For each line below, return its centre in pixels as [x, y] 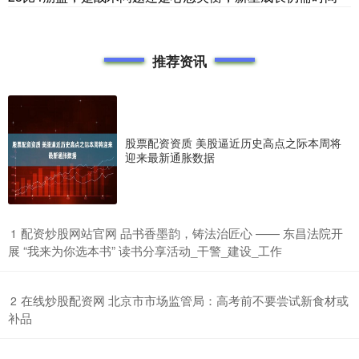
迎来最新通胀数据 [170, 157]
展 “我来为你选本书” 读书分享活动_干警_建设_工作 [145, 251]
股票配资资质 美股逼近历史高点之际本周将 [233, 143]
